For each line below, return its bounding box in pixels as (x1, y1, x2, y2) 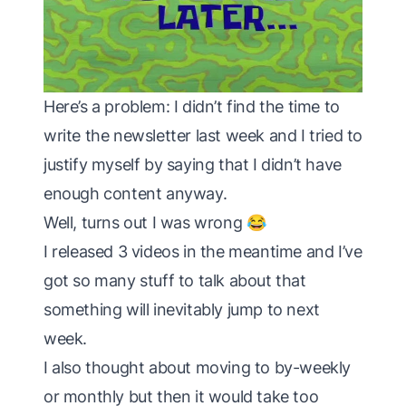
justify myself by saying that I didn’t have (43, 155, 342, 175)
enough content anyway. (43, 184, 227, 204)
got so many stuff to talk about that (43, 271, 306, 291)
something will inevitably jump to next (43, 300, 320, 320)
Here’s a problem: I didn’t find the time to (43, 97, 340, 117)
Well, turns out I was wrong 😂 (43, 213, 266, 233)
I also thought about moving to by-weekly (43, 358, 352, 378)
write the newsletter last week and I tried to (43, 126, 363, 146)
